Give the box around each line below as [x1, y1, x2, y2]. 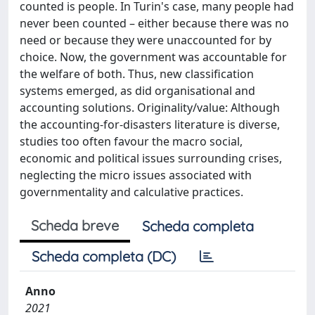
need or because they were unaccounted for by [20, 32, 271, 48]
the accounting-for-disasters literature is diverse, [20, 116, 280, 132]
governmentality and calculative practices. [20, 184, 243, 200]
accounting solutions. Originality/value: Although [20, 99, 280, 115]
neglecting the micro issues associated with [20, 167, 252, 183]
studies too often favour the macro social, [20, 133, 243, 149]
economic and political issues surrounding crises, [20, 150, 282, 166]
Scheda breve [31, 216, 119, 234]
